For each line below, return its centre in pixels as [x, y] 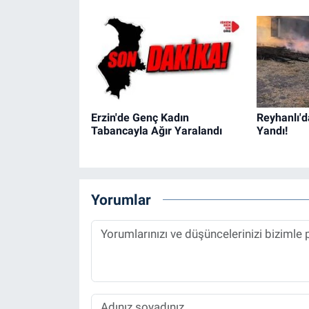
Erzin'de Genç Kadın [140, 117]
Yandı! [272, 130]
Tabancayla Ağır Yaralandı [156, 130]
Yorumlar [121, 200]
